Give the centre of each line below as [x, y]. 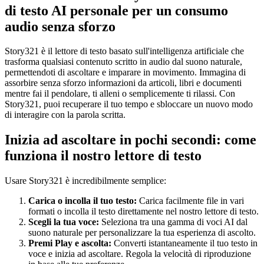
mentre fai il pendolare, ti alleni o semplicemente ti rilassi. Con [120, 94]
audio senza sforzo [60, 26]
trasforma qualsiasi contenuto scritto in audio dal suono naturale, [123, 62]
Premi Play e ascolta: [70, 243]
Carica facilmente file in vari [190, 201]
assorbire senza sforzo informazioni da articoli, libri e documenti [123, 83]
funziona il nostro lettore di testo [103, 156]
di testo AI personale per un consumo [116, 10]
